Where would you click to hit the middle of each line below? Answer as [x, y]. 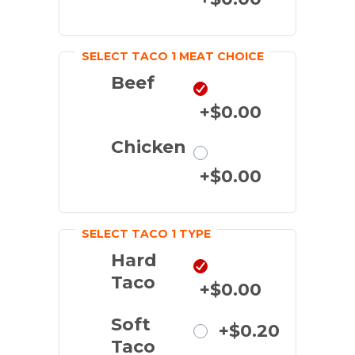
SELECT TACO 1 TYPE [146, 234]
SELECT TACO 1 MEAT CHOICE [173, 57]
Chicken [149, 147]
